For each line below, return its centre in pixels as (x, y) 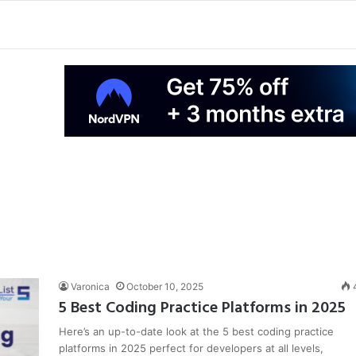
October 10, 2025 (165, 286)
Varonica (90, 286)
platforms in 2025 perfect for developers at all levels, (191, 348)
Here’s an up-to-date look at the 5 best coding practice (196, 331)
